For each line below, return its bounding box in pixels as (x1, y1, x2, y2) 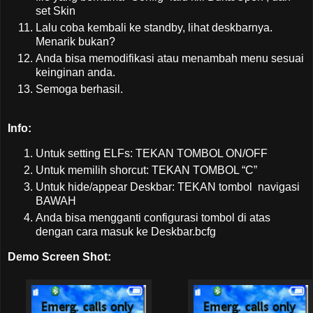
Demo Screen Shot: (8, 250, 111, 263)
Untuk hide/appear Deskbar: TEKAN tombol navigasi (36, 180, 300, 193)
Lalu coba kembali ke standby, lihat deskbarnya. (36, 22, 272, 34)
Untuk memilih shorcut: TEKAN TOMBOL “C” (36, 163, 257, 176)
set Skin (36, 5, 75, 17)
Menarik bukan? (36, 36, 115, 48)
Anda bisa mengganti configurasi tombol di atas (36, 211, 270, 224)
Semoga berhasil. (36, 83, 123, 96)
